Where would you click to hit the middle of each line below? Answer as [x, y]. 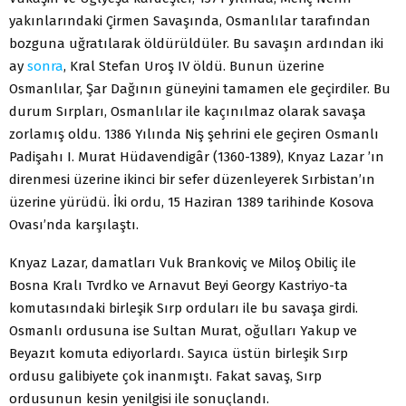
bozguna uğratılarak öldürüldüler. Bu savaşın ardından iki [196, 43]
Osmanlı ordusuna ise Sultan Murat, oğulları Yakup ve [183, 330]
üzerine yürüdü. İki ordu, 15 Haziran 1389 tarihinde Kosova [192, 202]
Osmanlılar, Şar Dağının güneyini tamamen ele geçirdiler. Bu [200, 88]
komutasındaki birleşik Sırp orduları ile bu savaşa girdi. [184, 308]
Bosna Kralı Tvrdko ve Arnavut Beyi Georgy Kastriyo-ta [179, 285]
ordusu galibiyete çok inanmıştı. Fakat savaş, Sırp [165, 376]
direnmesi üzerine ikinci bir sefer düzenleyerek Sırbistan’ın [192, 179]
